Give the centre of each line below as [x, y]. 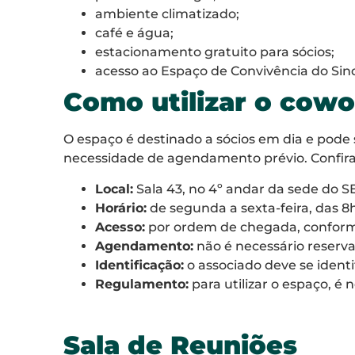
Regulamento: [142, 284]
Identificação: [139, 265]
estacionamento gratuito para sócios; [215, 52]
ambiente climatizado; [167, 14]
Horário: [121, 208]
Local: [114, 189]
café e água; [134, 33]
